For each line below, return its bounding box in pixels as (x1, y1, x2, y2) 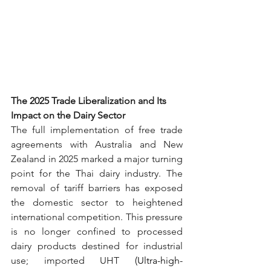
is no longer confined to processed (11, 225, 183, 237)
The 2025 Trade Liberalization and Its (11, 94, 169, 106)
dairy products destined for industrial (11, 240, 183, 252)
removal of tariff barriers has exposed (11, 181, 183, 194)
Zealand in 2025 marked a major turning (11, 152, 183, 165)
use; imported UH (11, 254, 114, 266)
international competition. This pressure (11, 211, 183, 223)
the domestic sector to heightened (11, 196, 183, 208)
